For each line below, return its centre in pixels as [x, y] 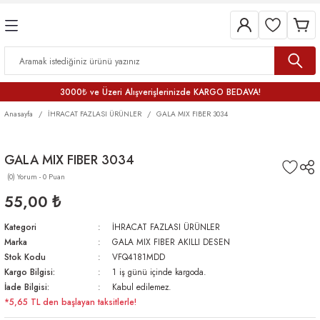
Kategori [20, 227]
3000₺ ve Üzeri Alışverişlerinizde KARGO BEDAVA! [160, 92]
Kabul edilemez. [141, 287]
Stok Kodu [25, 257]
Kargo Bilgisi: [30, 272]
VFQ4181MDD [138, 257]
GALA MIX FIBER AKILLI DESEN [171, 242]
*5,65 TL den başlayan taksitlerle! [70, 302]
